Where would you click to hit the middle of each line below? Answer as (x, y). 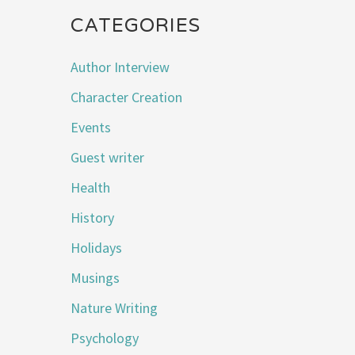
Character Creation (127, 97)
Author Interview (120, 67)
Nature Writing (115, 308)
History (93, 218)
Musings (95, 278)
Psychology (105, 338)
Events (91, 128)
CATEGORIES (136, 25)
